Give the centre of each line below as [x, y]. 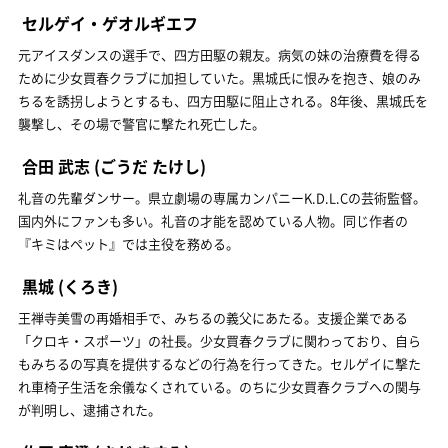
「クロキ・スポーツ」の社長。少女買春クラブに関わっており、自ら [219, 340]
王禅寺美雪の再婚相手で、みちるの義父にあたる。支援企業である [213, 317]
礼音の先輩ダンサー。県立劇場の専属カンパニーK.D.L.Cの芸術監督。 [222, 197]
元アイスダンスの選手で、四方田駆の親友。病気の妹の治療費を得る [219, 54]
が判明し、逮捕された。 [89, 409]
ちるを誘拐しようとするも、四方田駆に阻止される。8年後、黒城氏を [223, 100]
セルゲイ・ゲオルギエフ [110, 22]
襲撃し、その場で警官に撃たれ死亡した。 [141, 123]
